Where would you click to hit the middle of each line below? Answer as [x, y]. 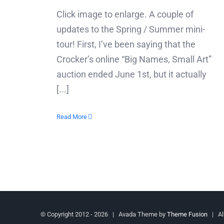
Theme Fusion [187, 214]
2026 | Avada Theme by [131, 214]
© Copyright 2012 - [67, 214]
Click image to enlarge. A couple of [125, 14]
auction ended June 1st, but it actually [131, 74]
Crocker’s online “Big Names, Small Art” [134, 59]
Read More [72, 116]
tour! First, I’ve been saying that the [126, 44]
